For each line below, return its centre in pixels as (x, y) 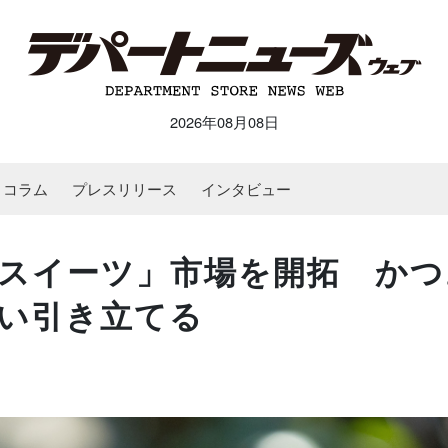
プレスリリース (124, 188)
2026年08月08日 (224, 121)
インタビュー (246, 188)
